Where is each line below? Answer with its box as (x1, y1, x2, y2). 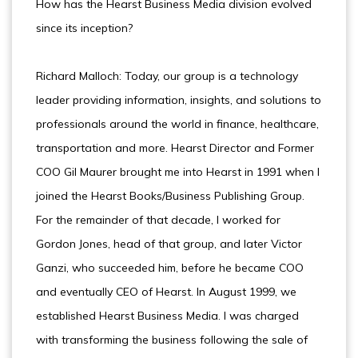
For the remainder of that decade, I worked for (36, 213, 280, 227)
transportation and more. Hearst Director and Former (36, 141, 314, 155)
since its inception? (36, 21, 133, 35)
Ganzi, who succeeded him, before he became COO (36, 261, 304, 275)
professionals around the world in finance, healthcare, (36, 117, 319, 131)
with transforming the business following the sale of (36, 332, 308, 347)
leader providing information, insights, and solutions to (36, 93, 321, 107)
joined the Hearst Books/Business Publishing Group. (36, 189, 304, 203)
